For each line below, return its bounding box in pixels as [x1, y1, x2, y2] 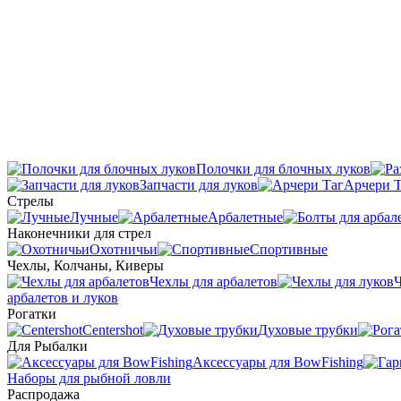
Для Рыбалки [7, 338, 88, 354]
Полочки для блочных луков [196, 161, 371, 176]
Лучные [70, 209, 118, 225]
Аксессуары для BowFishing [192, 354, 363, 370]
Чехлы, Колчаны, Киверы [7, 258, 164, 273]
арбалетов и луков [7, 290, 118, 305]
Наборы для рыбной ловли [7, 371, 171, 386]
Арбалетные [208, 209, 283, 225]
